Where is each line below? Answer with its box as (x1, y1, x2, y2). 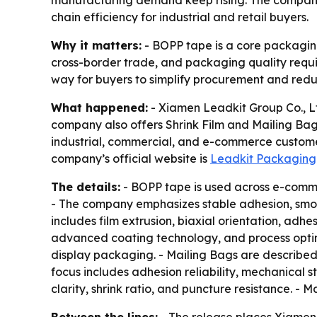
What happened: (51, 100, 148, 115)
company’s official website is (51, 151, 210, 166)
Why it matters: (51, 38, 142, 53)
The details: (51, 180, 120, 195)
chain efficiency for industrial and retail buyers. (51, 10, 309, 25)
